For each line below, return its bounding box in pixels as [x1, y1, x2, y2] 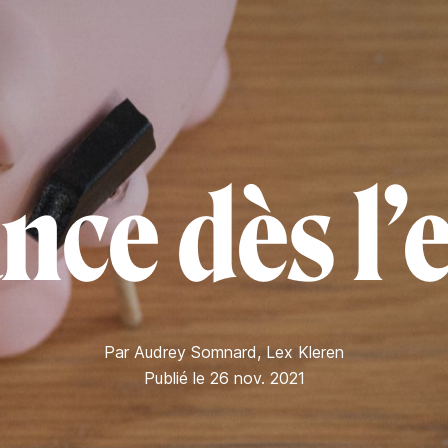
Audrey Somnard [134, 342, 257, 362]
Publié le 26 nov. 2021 [143, 368, 305, 388]
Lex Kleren [266, 342, 344, 362]
